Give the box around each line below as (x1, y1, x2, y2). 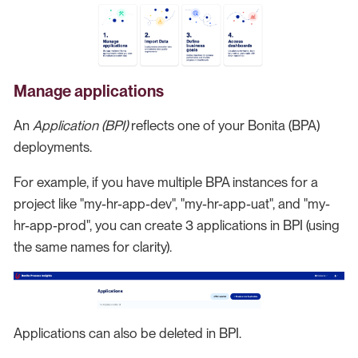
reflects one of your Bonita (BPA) (128, 117, 320, 133)
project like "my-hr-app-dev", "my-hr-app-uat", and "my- (14, 195, 330, 212)
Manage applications (14, 81, 164, 101)
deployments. (14, 138, 92, 155)
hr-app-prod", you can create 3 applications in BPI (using (14, 217, 340, 233)
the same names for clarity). (14, 238, 172, 255)
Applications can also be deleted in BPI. (14, 324, 241, 341)
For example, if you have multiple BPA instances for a (14, 173, 318, 190)
